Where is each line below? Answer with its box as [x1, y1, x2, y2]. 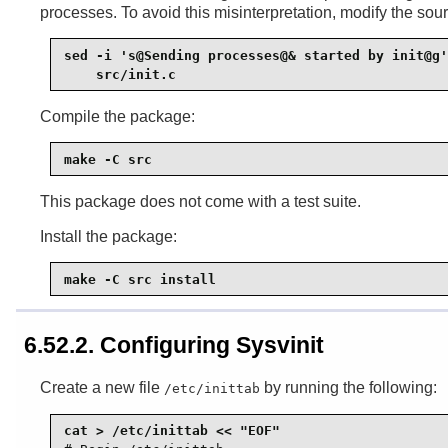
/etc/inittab [164, 380, 260, 396]
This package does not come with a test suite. [40, 193, 361, 211]
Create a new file [40, 378, 164, 396]
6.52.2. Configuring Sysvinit [24, 331, 324, 358]
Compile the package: [40, 108, 195, 126]
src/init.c [64, 66, 176, 82]
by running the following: [260, 378, 437, 396]
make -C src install [64, 271, 216, 287]
